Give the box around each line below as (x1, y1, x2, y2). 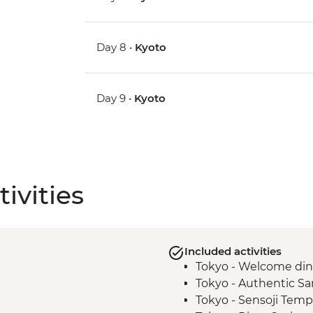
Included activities (184, 244, 282, 258)
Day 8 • (96, 40, 136, 54)
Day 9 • (96, 91, 135, 105)
